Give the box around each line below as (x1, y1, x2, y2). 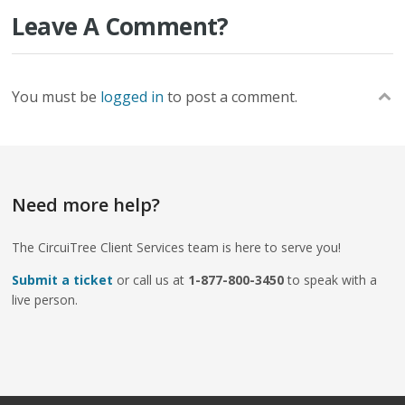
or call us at (113, 271, 189, 288)
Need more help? (12, 193, 161, 217)
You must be (12, 87, 101, 107)
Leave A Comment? (12, 10, 229, 42)
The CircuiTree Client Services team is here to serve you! (12, 239, 342, 256)
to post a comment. (164, 87, 298, 107)
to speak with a (284, 271, 378, 288)
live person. (12, 291, 79, 308)
